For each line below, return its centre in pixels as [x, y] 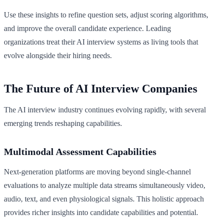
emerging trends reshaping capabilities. [63, 124]
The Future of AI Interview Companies [101, 89]
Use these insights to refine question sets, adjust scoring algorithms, [106, 15]
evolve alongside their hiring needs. [58, 56]
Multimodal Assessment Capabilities [80, 152]
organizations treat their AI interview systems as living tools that [101, 42]
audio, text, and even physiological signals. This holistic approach [104, 199]
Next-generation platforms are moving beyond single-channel [97, 172]
